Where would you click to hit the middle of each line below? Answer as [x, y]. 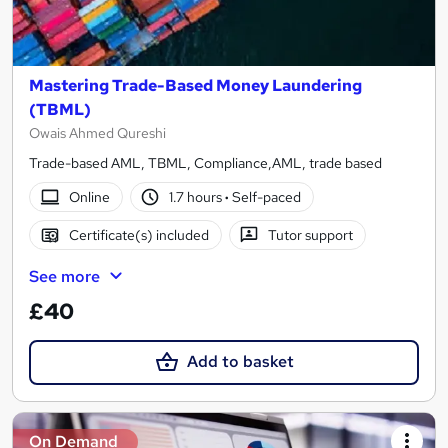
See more [64, 277]
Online [89, 196]
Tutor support [311, 234]
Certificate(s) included [138, 234]
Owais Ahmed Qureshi [97, 133]
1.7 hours [197, 196]
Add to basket [240, 362]
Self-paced [265, 196]
